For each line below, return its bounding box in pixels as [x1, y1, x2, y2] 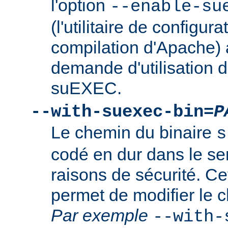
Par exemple [51, 206, 148, 225]
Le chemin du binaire [51, 123, 216, 142]
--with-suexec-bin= [31, 102, 214, 122]
